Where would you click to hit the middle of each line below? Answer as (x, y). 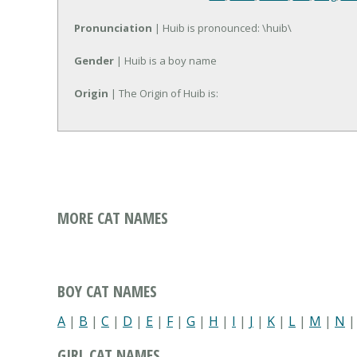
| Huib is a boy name (165, 61)
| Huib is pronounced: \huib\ (222, 28)
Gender (94, 61)
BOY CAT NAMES (107, 292)
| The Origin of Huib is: (163, 94)
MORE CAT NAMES (113, 218)
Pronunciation (113, 28)
